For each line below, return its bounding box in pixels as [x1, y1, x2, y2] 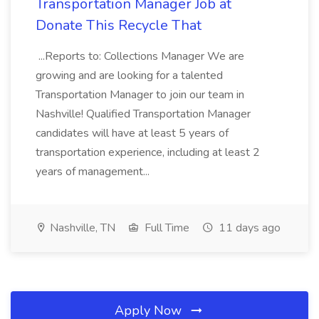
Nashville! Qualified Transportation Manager [36, 106, 251, 122]
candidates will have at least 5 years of [36, 125, 229, 141]
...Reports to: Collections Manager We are [36, 48, 244, 64]
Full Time [142, 220, 189, 236]
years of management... [36, 164, 152, 179]
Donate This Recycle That [36, 16, 202, 35]
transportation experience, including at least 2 [36, 145, 260, 160]
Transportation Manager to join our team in [36, 87, 244, 103]
